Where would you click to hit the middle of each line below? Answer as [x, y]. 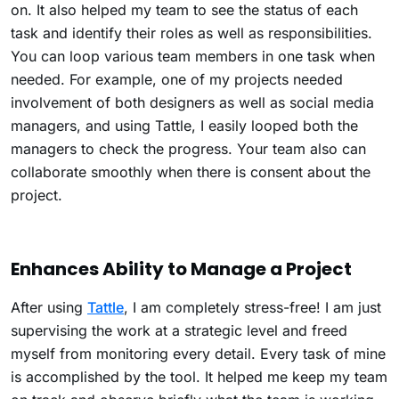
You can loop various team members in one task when [193, 56]
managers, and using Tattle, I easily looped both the [184, 125]
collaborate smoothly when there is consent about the [191, 171]
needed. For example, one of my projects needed [177, 79]
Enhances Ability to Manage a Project [181, 269]
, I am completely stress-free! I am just [252, 307]
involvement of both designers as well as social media [192, 102]
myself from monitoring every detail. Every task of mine [198, 353]
